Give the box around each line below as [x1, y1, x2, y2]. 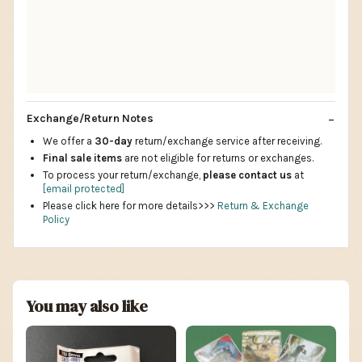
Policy [43, 213, 69, 225]
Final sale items [43, 151, 122, 164]
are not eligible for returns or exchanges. [122, 151, 314, 164]
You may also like [26, 294, 148, 318]
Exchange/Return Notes [27, 111, 154, 125]
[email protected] [43, 182, 124, 195]
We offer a [43, 134, 95, 147]
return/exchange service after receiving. [135, 134, 322, 147]
